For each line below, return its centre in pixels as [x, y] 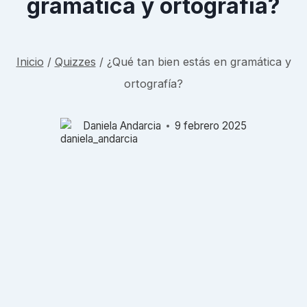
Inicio [30, 61]
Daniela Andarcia [122, 126]
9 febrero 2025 [211, 126]
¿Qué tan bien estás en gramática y [199, 61]
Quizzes [75, 61]
